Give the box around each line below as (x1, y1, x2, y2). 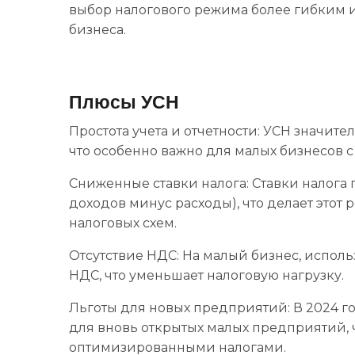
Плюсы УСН (69, 91, 179, 113)
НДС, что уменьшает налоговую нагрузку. (69, 267, 344, 283)
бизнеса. (69, 21, 126, 37)
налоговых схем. (69, 215, 177, 231)
